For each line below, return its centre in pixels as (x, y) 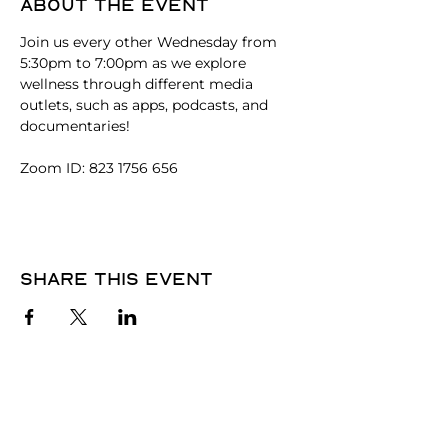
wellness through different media (138, 84)
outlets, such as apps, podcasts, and (146, 105)
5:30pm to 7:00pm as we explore (135, 63)
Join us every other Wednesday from (150, 42)
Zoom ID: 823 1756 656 (99, 168)
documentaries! (77, 126)
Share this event (116, 278)
